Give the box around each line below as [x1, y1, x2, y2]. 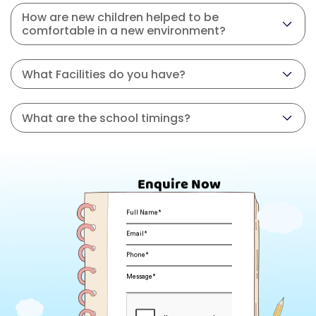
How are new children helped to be [22, 9, 219, 25]
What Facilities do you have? [22, 66, 186, 83]
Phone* [126, 252, 149, 259]
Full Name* [126, 209, 162, 217]
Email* [126, 231, 147, 238]
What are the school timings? [22, 109, 190, 126]
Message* [126, 273, 156, 280]
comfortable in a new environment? [22, 23, 226, 39]
